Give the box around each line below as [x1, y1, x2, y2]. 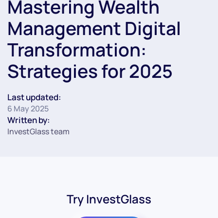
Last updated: [7, 91, 61, 103]
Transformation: [7, 36, 146, 62]
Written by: [7, 114, 50, 126]
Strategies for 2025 [7, 58, 173, 83]
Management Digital [7, 15, 181, 40]
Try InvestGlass [67, 190, 151, 207]
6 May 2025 [7, 103, 49, 114]
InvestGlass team [7, 126, 70, 137]
